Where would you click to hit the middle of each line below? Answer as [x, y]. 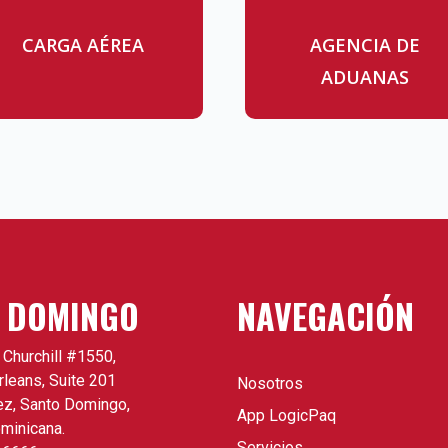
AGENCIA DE [364, 45]
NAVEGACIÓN [325, 316]
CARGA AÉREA [83, 45]
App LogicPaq [286, 416]
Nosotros [269, 384]
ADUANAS [364, 77]
